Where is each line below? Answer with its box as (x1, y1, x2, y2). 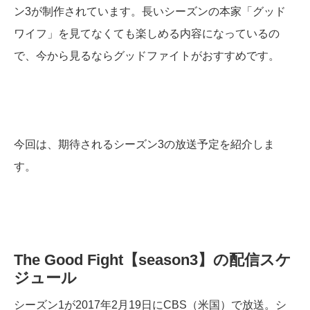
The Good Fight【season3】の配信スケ (14, 251, 291, 269)
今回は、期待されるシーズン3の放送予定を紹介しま (14, 138, 275, 151)
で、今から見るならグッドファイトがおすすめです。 (14, 50, 280, 62)
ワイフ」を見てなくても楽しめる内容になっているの (14, 28, 280, 40)
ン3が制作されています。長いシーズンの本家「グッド (14, 6, 286, 18)
